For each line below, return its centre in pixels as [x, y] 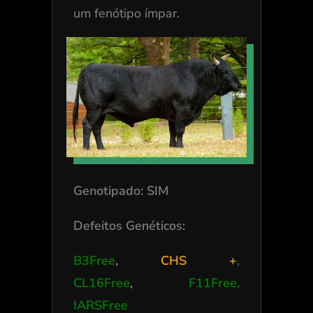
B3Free [94, 261]
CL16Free [101, 283]
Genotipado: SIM [121, 191]
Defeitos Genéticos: [131, 226]
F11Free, [214, 283]
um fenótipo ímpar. [126, 14]
